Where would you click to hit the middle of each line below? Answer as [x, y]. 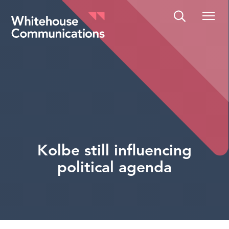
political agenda [114, 168]
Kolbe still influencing [114, 151]
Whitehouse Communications [63, 31]
